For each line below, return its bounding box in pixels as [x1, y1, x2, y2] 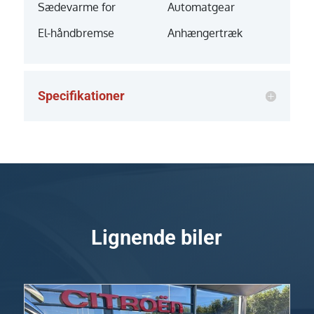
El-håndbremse [37, 25, 114, 40]
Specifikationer [37, 88, 125, 103]
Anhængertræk [167, 25, 243, 40]
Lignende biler [91, 225, 223, 250]
